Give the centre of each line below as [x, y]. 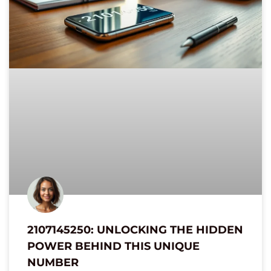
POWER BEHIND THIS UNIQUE [113, 247]
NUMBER [53, 263]
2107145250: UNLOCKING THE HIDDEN [135, 230]
